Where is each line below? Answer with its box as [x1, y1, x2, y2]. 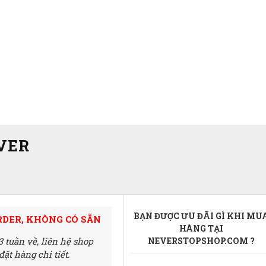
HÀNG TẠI [179, 223, 224, 234]
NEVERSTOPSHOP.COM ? [148, 235, 255, 246]
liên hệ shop [41, 235, 94, 247]
